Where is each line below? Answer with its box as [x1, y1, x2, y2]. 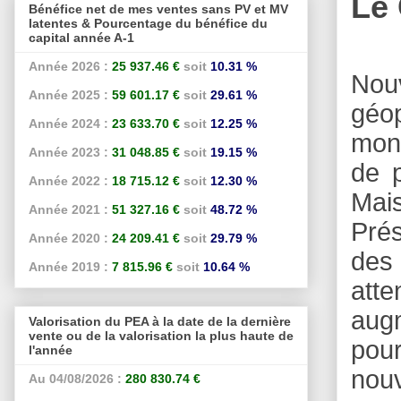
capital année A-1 [29, 30, 134, 45]
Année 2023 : [29, 144, 108, 159]
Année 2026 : [29, 58, 108, 73]
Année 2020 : [29, 230, 108, 245]
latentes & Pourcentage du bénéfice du [29, 15, 268, 30]
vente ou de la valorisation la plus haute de [29, 328, 294, 344]
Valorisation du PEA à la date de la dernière [29, 314, 291, 329]
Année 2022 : [29, 173, 108, 188]
